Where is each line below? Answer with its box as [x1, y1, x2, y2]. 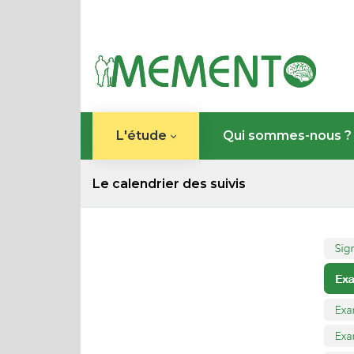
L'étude [116, 128, 167, 143]
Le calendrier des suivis [92, 175, 246, 191]
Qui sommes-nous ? [223, 128, 352, 143]
